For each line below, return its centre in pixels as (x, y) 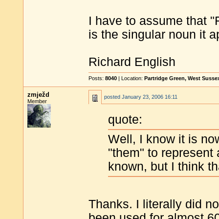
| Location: (131, 78)
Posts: (97, 78)
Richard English (132, 62)
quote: (125, 120)
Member (37, 101)
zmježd (38, 95)
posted (113, 97)
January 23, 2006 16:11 (150, 97)
